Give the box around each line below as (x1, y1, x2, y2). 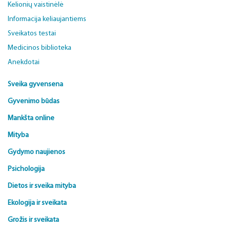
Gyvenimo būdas (8, 98, 60, 105)
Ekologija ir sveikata (8, 199, 67, 207)
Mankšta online (8, 114, 54, 122)
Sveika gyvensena (8, 81, 63, 88)
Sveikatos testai (8, 30, 56, 37)
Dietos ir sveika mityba (8, 182, 76, 190)
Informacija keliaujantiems (8, 15, 86, 23)
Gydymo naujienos (8, 148, 65, 156)
